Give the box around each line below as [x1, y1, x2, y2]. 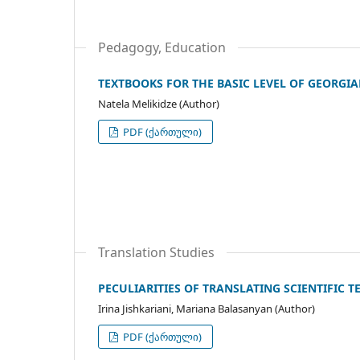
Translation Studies [98, 243, 215, 262]
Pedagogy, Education [98, 39, 226, 57]
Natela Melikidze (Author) [98, 96, 219, 112]
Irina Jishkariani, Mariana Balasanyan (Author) [98, 301, 315, 317]
